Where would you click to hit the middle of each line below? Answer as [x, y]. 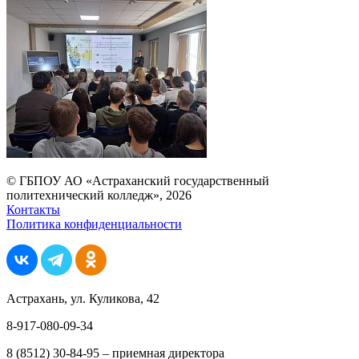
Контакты [33, 209]
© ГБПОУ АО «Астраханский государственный [138, 180]
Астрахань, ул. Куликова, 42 [83, 298]
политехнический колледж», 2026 [99, 195]
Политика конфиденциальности [94, 224]
